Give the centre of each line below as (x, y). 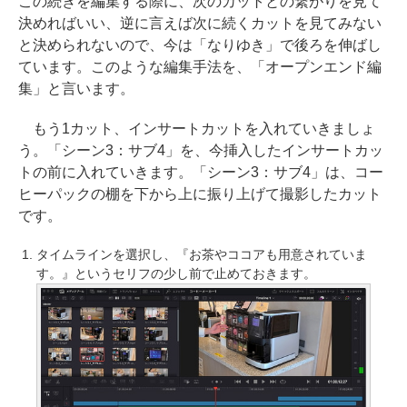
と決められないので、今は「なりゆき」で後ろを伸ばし (200, 45)
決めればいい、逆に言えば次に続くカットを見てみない (200, 24)
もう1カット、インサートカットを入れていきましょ (197, 129)
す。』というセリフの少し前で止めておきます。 (176, 274)
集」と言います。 (76, 89)
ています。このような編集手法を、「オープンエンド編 (200, 67)
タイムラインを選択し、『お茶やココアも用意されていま (202, 255)
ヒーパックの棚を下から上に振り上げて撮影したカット (200, 194)
